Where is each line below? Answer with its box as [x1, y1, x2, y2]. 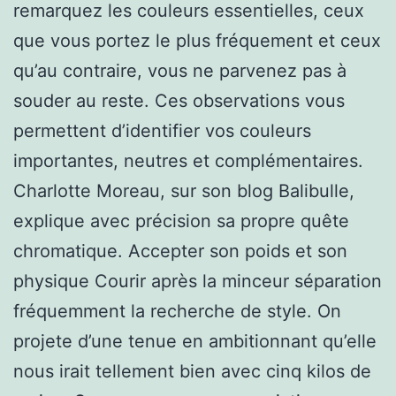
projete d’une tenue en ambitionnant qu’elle [13, 330, 377, 352]
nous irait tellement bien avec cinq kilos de [13, 360, 371, 382]
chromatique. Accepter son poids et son [13, 240, 347, 262]
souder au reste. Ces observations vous [13, 89, 345, 111]
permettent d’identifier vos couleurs [13, 119, 311, 141]
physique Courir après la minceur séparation [13, 270, 382, 292]
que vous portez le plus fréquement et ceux [13, 29, 381, 51]
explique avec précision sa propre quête [13, 209, 349, 232]
